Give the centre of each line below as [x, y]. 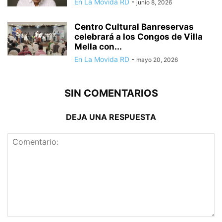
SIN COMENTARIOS [111, 93]
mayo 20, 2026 [157, 60]
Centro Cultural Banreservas [134, 27]
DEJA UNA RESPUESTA [111, 117]
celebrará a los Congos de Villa [139, 37]
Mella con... [98, 47]
